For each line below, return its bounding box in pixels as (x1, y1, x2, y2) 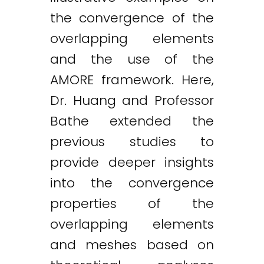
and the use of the (50, 50, 214, 69)
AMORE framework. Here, (50, 71, 214, 90)
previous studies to (50, 133, 214, 151)
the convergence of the (50, 9, 214, 28)
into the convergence (50, 174, 214, 193)
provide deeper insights (50, 153, 214, 172)
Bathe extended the (50, 112, 214, 131)
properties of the (50, 194, 214, 213)
